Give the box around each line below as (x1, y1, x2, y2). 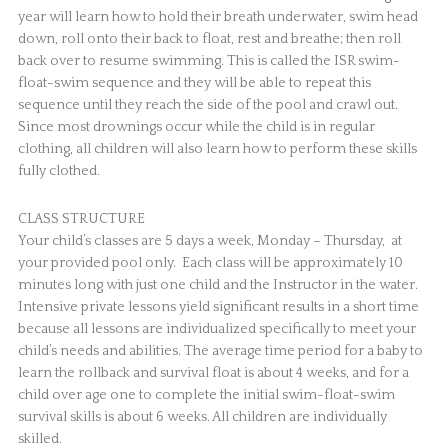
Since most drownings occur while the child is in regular (17, 119, 375, 135)
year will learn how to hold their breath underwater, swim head (17, 9, 418, 25)
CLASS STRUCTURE (17, 211, 145, 227)
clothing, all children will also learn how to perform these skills (17, 141, 417, 157)
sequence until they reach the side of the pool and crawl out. (17, 97, 398, 113)
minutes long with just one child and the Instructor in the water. (17, 277, 418, 293)
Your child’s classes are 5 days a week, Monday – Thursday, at (17, 233, 402, 249)
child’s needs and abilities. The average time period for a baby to (17, 343, 423, 359)
